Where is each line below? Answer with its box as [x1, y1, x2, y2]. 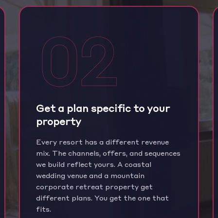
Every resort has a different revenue [36, 136, 169, 147]
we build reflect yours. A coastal [36, 158, 152, 169]
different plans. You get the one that [36, 192, 169, 203]
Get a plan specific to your [36, 100, 170, 115]
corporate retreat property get [36, 181, 153, 192]
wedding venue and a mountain [36, 169, 145, 181]
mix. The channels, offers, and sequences [36, 147, 181, 158]
